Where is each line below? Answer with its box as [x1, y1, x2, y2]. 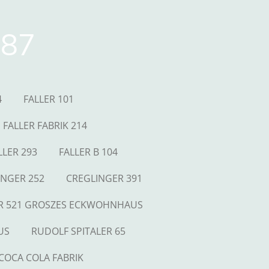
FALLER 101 [23, 92, 74, 106]
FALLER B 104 [59, 145, 118, 159]
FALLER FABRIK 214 [3, 119, 87, 132]
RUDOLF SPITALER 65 [31, 225, 125, 238]
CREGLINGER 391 [66, 172, 142, 185]
